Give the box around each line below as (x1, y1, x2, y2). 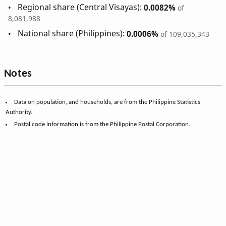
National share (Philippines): (18, 28, 127, 39)
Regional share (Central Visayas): (18, 2, 144, 13)
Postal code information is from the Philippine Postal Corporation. (14, 121, 190, 128)
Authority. (6, 109, 33, 116)
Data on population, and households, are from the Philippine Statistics (14, 99, 200, 106)
